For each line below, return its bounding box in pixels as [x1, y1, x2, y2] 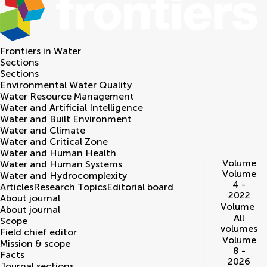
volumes [221, 223, 257, 235]
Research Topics [33, 181, 107, 193]
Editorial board [107, 181, 173, 193]
